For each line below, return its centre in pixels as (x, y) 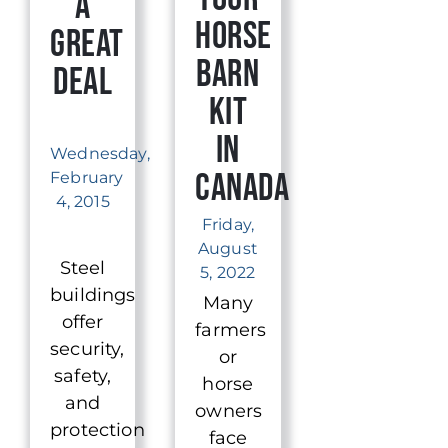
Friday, (228, 225)
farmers (231, 330)
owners (229, 411)
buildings (93, 294)
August (227, 249)
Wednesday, (100, 154)
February (87, 178)
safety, (83, 375)
